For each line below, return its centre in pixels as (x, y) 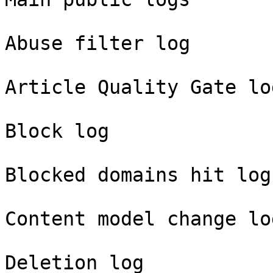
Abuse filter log (97, 43)
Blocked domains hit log (138, 175)
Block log (57, 131)
